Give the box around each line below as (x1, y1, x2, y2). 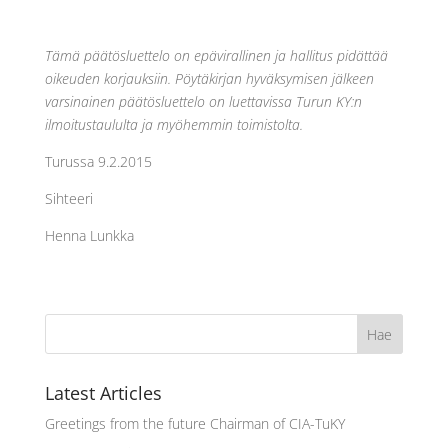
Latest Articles (44, 381, 162, 405)
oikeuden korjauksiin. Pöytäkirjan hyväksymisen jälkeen (44, 69, 374, 88)
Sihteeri (44, 189, 93, 208)
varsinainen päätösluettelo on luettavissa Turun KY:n (44, 92, 362, 111)
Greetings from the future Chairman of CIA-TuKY (44, 414, 345, 433)
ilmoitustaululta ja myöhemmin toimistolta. (44, 115, 303, 134)
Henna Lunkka (44, 226, 134, 245)
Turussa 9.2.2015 (44, 152, 152, 171)
